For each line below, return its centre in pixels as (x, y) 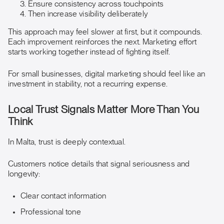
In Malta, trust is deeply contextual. (67, 142)
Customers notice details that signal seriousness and (99, 164)
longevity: (24, 174)
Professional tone (51, 212)
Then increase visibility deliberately (88, 14)
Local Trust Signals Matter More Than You (104, 110)
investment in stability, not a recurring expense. (88, 84)
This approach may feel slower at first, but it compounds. (105, 32)
